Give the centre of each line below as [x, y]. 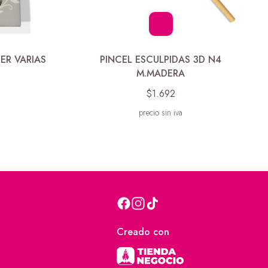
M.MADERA [161, 73]
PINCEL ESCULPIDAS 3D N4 [161, 59]
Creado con [143, 232]
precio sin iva [161, 112]
